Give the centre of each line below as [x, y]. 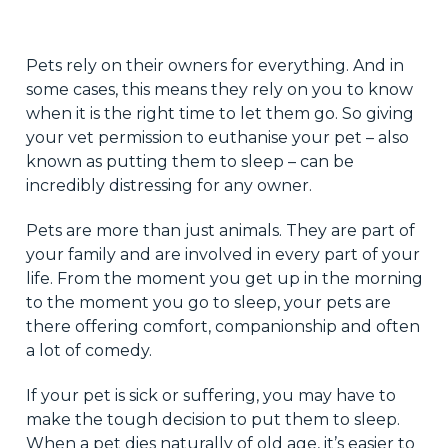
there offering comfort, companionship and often [222, 326]
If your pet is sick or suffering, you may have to [210, 395]
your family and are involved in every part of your [222, 254]
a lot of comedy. [88, 350]
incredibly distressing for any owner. [168, 185]
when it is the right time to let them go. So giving [219, 113]
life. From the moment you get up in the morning [224, 278]
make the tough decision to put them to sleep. [212, 419]
